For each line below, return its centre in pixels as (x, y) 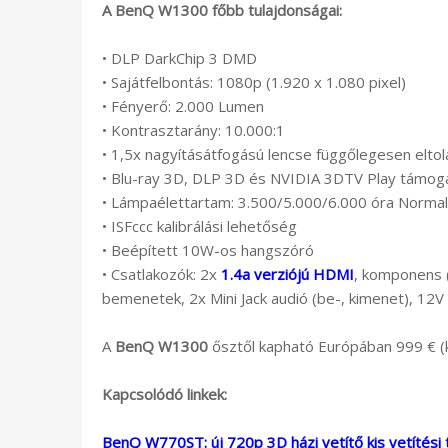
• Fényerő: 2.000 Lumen (183, 105)
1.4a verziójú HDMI (287, 273)
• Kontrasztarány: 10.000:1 (193, 129)
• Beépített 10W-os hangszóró (208, 249)
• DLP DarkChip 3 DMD (179, 57)
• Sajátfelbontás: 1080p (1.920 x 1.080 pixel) (254, 81)
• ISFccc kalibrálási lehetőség (199, 225)
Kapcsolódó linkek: (164, 393)
